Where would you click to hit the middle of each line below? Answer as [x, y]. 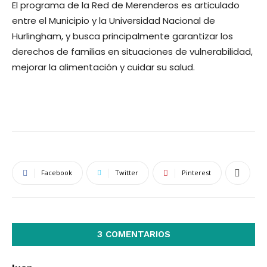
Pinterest [196, 173]
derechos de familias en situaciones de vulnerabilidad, [132, 52]
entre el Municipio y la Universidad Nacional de [114, 21]
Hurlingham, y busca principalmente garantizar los [122, 36]
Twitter [127, 173]
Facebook [57, 173]
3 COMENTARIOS [133, 234]
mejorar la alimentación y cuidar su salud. [103, 67]
